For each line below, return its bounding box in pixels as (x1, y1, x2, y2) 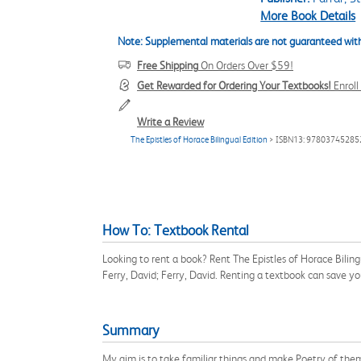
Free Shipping (137, 59, 198, 72)
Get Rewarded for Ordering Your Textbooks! (137, 79, 331, 92)
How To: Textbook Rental (102, 222, 249, 239)
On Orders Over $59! (198, 59, 293, 72)
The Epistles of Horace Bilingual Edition (131, 135, 268, 145)
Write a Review (137, 115, 204, 128)
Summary (102, 322, 159, 338)
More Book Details (260, 8, 356, 23)
